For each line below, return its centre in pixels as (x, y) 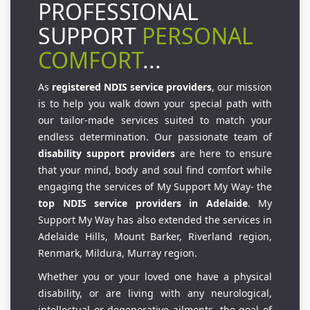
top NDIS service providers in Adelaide (143, 203)
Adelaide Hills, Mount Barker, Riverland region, (155, 237)
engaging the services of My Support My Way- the (155, 187)
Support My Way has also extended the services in (155, 220)
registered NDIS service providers (132, 87)
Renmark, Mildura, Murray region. (118, 253)
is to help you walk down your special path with (155, 104)
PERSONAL (198, 36)
